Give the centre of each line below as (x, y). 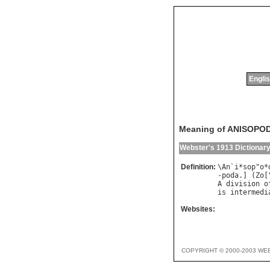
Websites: (198, 209)
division (243, 184)
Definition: (198, 167)
